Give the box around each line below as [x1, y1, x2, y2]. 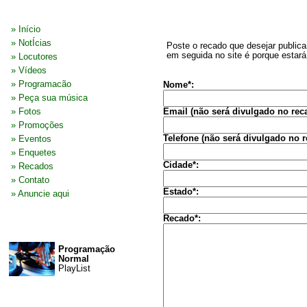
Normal [58, 254, 89, 264]
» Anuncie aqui [11, 189, 69, 199]
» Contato [11, 175, 49, 185]
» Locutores [11, 52, 58, 62]
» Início [11, 25, 40, 34]
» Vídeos [11, 66, 47, 75]
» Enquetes [11, 148, 56, 158]
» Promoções [11, 121, 64, 130]
